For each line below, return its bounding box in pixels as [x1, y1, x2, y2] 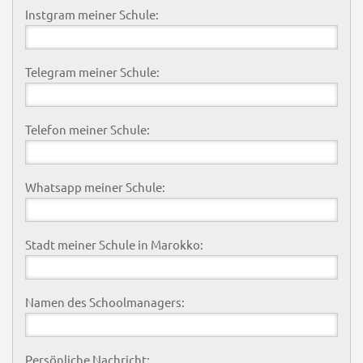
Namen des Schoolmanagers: [24, 293, 185, 310]
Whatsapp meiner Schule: [24, 178, 165, 194]
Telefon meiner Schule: [24, 121, 150, 137]
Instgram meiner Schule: [24, 6, 159, 22]
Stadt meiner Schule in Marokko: [24, 236, 203, 252]
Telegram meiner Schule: [24, 63, 160, 79]
